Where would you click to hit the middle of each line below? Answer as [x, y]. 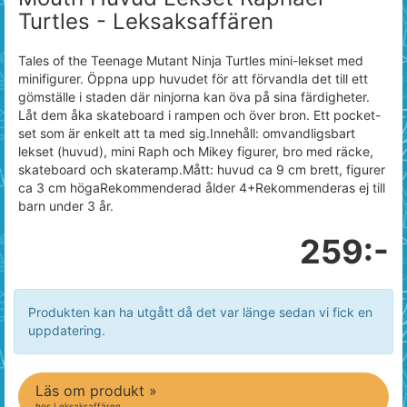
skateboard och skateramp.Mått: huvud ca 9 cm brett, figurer [202, 169]
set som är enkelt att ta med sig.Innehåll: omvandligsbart [187, 133]
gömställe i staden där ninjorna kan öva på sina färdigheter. [194, 97]
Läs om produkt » [96, 391]
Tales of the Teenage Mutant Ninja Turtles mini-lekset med [191, 60]
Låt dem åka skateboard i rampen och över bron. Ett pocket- [199, 115]
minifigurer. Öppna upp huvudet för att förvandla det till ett [193, 79]
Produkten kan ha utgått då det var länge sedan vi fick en [200, 312]
